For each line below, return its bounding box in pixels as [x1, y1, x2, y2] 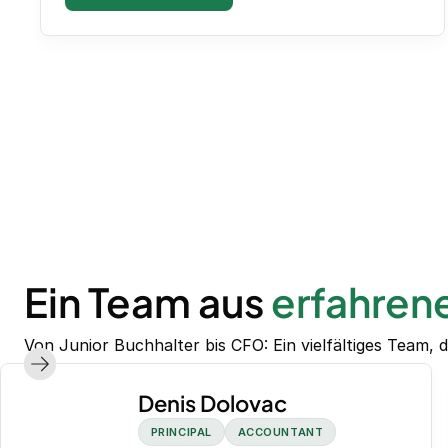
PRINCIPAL [150, 425, 212, 440]
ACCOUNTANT [237, 425, 324, 440]
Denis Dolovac [137, 389, 287, 418]
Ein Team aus [24, 276, 264, 328]
